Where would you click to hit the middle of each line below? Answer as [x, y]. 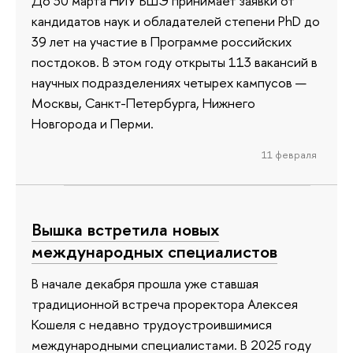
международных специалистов [154, 252]
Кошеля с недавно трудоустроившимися [152, 324]
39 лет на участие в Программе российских [162, 41]
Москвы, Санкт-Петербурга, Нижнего [143, 102]
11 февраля [289, 154]
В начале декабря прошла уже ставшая [145, 283]
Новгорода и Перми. [93, 123]
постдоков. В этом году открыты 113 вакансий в [175, 61]
